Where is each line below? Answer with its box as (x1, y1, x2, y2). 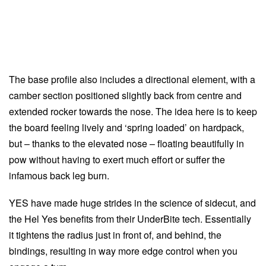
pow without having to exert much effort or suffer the (9, 152, 225, 166)
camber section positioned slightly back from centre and (9, 88, 242, 102)
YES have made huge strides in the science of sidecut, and (9, 196, 256, 210)
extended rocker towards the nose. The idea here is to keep (9, 104, 257, 118)
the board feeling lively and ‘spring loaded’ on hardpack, (9, 120, 244, 134)
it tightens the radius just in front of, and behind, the (9, 228, 221, 242)
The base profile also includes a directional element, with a (9, 72, 255, 86)
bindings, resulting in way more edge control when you (9, 244, 237, 258)
